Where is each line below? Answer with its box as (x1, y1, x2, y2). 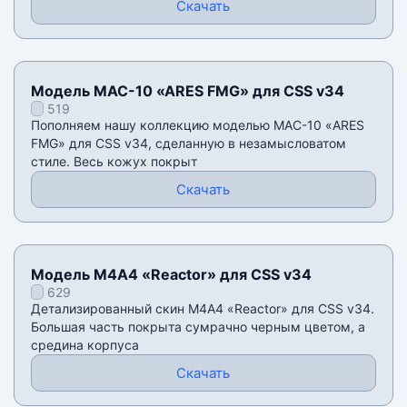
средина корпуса (30, 337, 139, 353)
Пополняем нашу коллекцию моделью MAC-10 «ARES (30, 117, 364, 134)
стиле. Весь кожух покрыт (30, 154, 197, 170)
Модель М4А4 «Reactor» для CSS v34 (30, 265, 312, 284)
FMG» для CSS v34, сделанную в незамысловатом (30, 135, 346, 152)
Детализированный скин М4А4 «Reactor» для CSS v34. (30, 301, 374, 317)
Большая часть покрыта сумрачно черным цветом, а (30, 319, 365, 335)
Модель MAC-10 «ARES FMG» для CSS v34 (30, 82, 344, 101)
